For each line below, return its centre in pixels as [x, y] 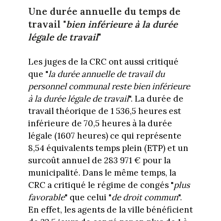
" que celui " [88, 197]
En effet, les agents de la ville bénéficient [110, 209]
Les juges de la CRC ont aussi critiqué [103, 61]
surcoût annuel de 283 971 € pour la [99, 160]
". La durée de [156, 98]
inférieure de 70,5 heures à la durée [100, 123]
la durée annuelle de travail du [106, 74]
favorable [46, 197]
